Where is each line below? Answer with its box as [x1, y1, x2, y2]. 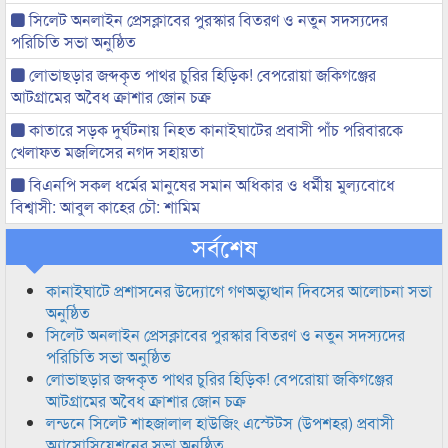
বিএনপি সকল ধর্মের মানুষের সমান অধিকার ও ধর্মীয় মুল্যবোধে [25, 173, 395, 196]
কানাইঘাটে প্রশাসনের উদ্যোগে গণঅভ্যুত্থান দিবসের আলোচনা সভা [46, 279, 432, 302]
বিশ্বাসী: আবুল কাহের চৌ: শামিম [11, 195, 200, 218]
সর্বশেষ [191, 229, 257, 264]
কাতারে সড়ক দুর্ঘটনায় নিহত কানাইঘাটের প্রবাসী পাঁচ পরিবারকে [25, 118, 403, 141]
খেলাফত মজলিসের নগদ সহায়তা [11, 140, 204, 163]
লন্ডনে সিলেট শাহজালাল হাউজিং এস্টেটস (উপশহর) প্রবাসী [46, 411, 394, 434]
